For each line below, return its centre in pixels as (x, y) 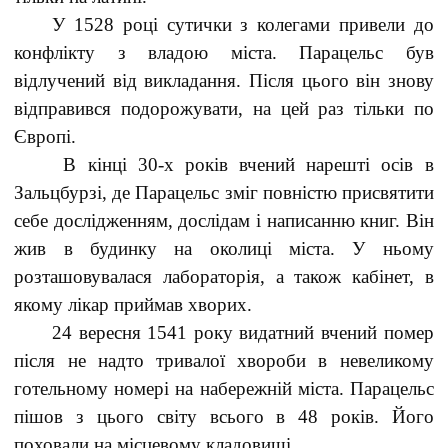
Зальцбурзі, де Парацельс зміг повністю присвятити (224, 192)
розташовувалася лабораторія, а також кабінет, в (224, 276)
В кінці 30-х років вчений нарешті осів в (243, 164)
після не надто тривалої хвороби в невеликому (224, 360)
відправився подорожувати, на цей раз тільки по (224, 108)
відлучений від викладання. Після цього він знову (224, 80)
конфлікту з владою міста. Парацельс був (224, 52)
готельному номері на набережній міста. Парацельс (224, 388)
